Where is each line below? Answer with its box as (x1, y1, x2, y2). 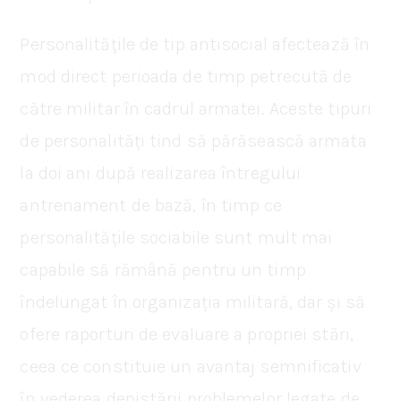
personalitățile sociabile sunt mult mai (20, 226, 333, 248)
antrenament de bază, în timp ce (20, 194, 283, 216)
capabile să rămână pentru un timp (20, 259, 306, 280)
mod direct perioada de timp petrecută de (20, 65, 353, 87)
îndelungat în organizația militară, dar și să (20, 291, 365, 312)
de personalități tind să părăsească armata (20, 130, 367, 151)
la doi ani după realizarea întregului (20, 162, 302, 183)
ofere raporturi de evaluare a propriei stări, (20, 323, 354, 345)
